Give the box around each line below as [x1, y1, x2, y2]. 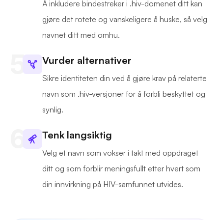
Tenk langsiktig [42, 129, 112, 141]
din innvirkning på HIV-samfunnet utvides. [42, 179, 183, 190]
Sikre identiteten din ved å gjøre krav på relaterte [42, 73, 207, 83]
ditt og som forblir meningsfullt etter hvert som [42, 164, 200, 174]
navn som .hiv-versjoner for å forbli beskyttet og [42, 89, 205, 99]
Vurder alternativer [42, 54, 132, 67]
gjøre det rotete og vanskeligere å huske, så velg [42, 14, 207, 25]
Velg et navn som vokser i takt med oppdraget [42, 148, 198, 158]
